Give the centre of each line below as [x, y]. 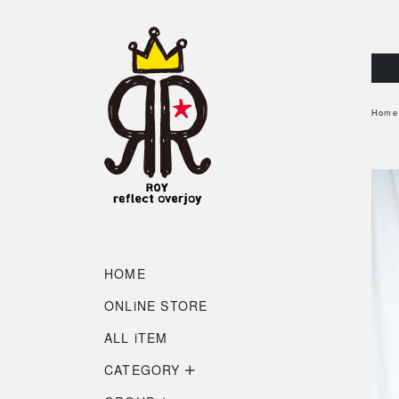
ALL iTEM [136, 338]
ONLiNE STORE [156, 306]
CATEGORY [145, 370]
